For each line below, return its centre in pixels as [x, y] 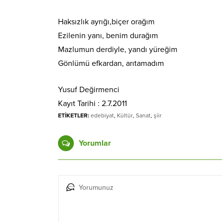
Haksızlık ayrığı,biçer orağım [106, 22]
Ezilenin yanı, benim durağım [108, 36]
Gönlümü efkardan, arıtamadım [111, 64]
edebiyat [102, 116]
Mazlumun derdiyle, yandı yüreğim [118, 50]
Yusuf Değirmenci [89, 90]
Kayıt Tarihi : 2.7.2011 [92, 104]
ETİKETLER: [74, 116]
